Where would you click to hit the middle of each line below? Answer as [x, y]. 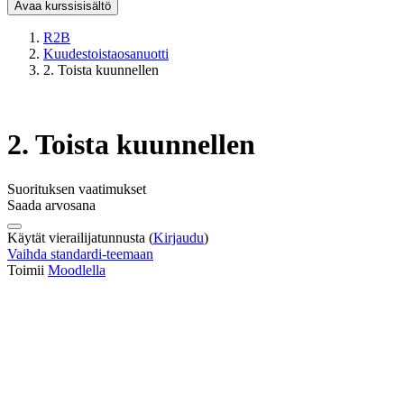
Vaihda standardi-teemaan [80, 253]
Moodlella [77, 270]
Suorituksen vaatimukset [77, 188]
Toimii [28, 270]
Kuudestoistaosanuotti [106, 54]
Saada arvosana [51, 205]
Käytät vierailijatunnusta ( [80, 237]
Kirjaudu [179, 237]
